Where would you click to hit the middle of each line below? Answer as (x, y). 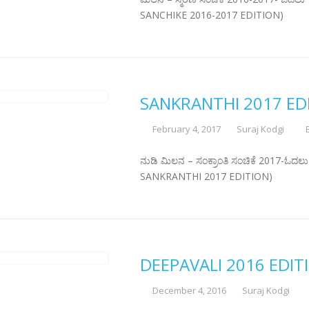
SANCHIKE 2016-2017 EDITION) (211, 15)
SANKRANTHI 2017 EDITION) (206, 176)
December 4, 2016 (189, 290)
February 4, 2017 (186, 129)
